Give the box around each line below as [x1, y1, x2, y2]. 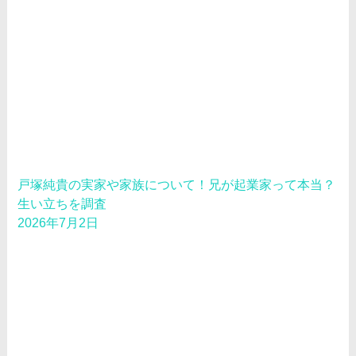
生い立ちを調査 [17, 197, 107, 211]
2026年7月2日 [17, 216, 99, 230]
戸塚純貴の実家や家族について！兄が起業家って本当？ [17, 178, 336, 192]
